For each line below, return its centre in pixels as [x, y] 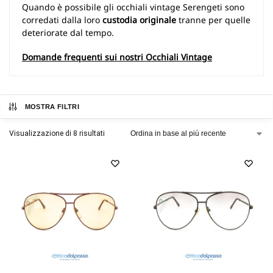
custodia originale [139, 19]
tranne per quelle [213, 19]
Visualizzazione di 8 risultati [57, 133]
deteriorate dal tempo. [68, 32]
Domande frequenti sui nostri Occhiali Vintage [117, 57]
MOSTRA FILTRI [52, 106]
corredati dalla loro [62, 19]
